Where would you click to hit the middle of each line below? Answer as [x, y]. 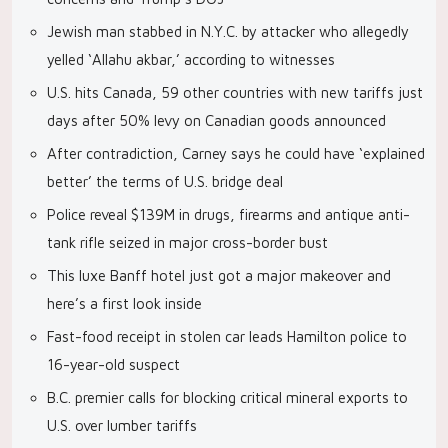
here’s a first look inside [124, 303]
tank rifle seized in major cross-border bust [187, 242]
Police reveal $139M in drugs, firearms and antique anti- [228, 214]
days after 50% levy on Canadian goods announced [216, 120]
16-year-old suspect [113, 364]
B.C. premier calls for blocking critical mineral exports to [227, 397]
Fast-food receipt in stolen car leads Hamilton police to [227, 336]
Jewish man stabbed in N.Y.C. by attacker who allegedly [228, 31]
